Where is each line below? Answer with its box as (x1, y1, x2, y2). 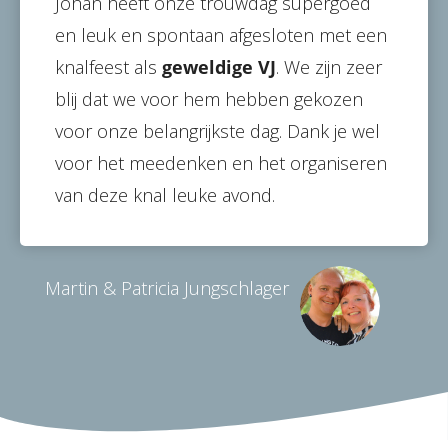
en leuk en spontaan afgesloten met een (55, 22, 387, 47)
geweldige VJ (162, 54, 276, 79)
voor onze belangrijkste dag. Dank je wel (55, 118, 380, 143)
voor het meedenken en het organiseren (55, 150, 387, 175)
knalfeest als (55, 54, 162, 79)
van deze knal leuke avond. (55, 182, 275, 207)
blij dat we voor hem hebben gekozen (55, 86, 363, 111)
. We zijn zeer (276, 54, 382, 79)
